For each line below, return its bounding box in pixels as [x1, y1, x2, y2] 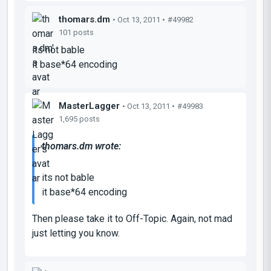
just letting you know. [32, 227, 120, 239]
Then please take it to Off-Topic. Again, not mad [32, 212, 232, 224]
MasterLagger [59, 100, 120, 111]
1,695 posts [59, 114, 100, 123]
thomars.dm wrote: [42, 140, 121, 152]
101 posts [59, 27, 94, 37]
